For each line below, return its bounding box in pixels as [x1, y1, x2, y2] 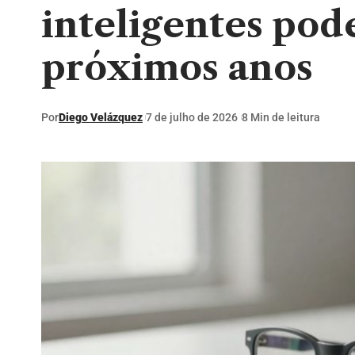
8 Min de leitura [241, 110, 320, 124]
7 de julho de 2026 [146, 110, 239, 124]
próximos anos [41, 45, 313, 90]
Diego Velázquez [59, 110, 143, 124]
